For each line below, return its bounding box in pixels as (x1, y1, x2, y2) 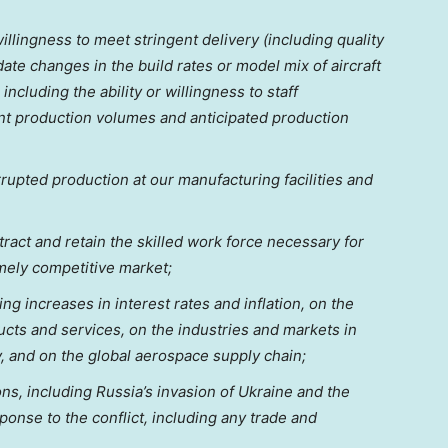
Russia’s (96, 381, 153, 401)
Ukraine (238, 381, 293, 401)
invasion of (153, 381, 238, 401)
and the (293, 381, 350, 401)
